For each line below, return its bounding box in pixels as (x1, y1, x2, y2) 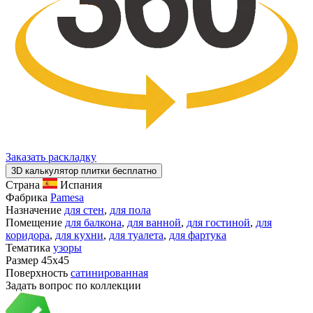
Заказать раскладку (6, 150, 96, 163)
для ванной (127, 216, 181, 228)
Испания (60, 178, 102, 191)
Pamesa (50, 191, 84, 203)
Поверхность (6, 266, 68, 279)
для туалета (109, 228, 163, 241)
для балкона (65, 216, 122, 228)
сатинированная (71, 266, 148, 279)
